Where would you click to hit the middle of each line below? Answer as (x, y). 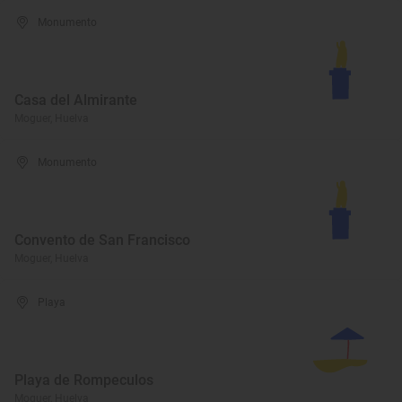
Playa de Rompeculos (84, 380)
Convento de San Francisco (102, 240)
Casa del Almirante (76, 100)
